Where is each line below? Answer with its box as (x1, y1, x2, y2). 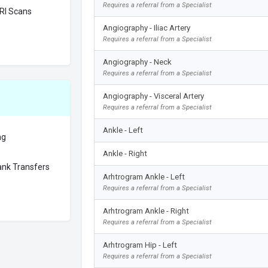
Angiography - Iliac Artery (102, 23, 190, 32)
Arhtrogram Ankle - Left (102, 172, 185, 181)
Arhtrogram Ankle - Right (102, 206, 189, 215)
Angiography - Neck (102, 57, 172, 66)
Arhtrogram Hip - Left (102, 240, 177, 249)
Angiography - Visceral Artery (102, 91, 204, 100)
